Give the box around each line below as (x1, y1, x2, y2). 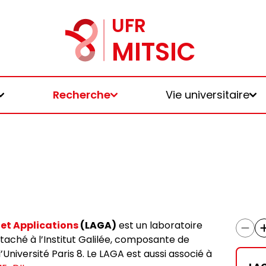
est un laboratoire (116, 218, 202, 232)
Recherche (52, 87, 110, 102)
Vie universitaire (165, 87, 249, 102)
